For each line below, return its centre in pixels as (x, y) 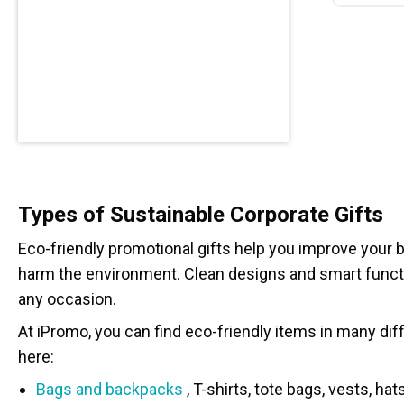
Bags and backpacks (110, 389)
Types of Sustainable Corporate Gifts (201, 215)
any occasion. (67, 299)
